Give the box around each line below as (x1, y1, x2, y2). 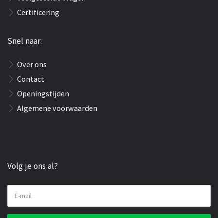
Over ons (17, 59, 47, 69)
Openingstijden (17, 89, 69, 98)
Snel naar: (7, 36, 42, 46)
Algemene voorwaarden (17, 103, 97, 113)
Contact (17, 74, 44, 84)
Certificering (17, 7, 59, 17)
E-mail (15, 191, 32, 200)
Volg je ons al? (7, 161, 58, 171)
